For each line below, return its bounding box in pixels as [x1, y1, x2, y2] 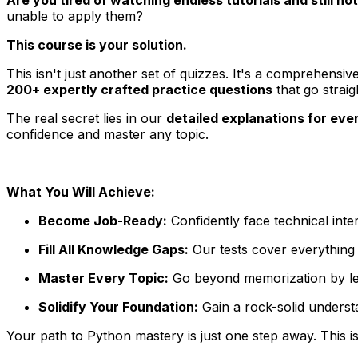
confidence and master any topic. [6, 125, 209, 142]
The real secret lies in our [6, 109, 166, 126]
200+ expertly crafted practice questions [6, 81, 272, 97]
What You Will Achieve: [6, 183, 155, 200]
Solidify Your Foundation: [38, 298, 198, 315]
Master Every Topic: [38, 269, 169, 286]
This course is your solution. [6, 36, 187, 53]
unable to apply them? [6, 7, 143, 24]
